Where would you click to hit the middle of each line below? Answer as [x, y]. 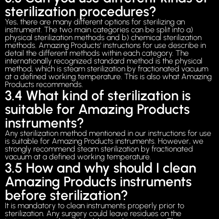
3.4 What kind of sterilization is [98, 96]
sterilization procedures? [81, 11]
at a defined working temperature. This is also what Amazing [108, 77]
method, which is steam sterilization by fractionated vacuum [107, 69]
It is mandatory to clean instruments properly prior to [95, 206]
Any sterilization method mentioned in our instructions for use [108, 133]
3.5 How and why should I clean [100, 168]
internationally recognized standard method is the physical [104, 61]
